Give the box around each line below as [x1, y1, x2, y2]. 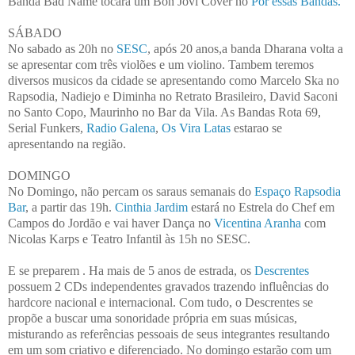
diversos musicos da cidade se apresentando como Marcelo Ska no [8, 73, 339, 87]
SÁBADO [8, 25, 62, 40]
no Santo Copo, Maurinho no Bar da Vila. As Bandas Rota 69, [8, 105, 321, 119]
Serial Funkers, [8, 120, 86, 135]
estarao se [231, 120, 282, 135]
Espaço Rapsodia [254, 184, 341, 198]
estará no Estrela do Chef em [188, 200, 334, 214]
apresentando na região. [8, 136, 126, 151]
